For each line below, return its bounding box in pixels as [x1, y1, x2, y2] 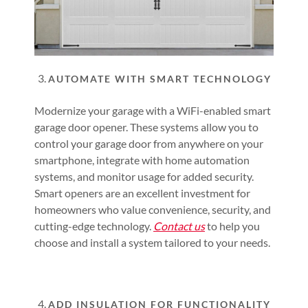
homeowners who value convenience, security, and [34, 203, 271, 217]
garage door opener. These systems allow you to [34, 120, 258, 134]
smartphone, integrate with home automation [34, 153, 250, 167]
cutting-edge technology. [34, 219, 153, 233]
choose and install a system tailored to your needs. [34, 236, 270, 250]
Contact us [153, 219, 205, 233]
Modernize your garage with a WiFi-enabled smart [34, 104, 271, 118]
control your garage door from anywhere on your [34, 137, 263, 151]
